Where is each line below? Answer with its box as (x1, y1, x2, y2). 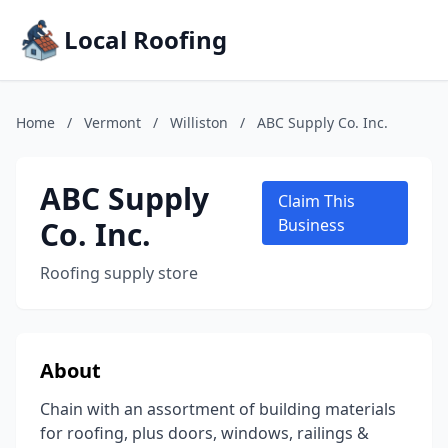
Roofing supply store (40, 262, 198, 284)
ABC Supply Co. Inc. (257, 113, 388, 132)
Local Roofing (64, 23, 227, 56)
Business (277, 214, 345, 236)
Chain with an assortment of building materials (40, 398, 396, 420)
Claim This (277, 190, 355, 212)
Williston (170, 113, 228, 132)
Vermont (84, 113, 141, 132)
